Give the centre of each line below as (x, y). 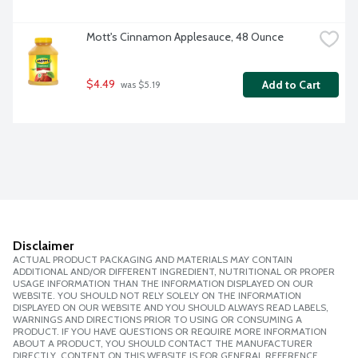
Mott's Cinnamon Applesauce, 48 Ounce (185, 37)
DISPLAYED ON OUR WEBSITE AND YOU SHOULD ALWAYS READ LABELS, (171, 308)
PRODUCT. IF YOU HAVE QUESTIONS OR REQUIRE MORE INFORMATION (170, 332)
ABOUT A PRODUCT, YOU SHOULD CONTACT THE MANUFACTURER (163, 344)
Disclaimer (43, 246)
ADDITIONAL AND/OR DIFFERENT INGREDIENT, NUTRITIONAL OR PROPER (174, 272)
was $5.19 (139, 85)
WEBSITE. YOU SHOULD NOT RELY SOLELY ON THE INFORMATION (157, 296)
